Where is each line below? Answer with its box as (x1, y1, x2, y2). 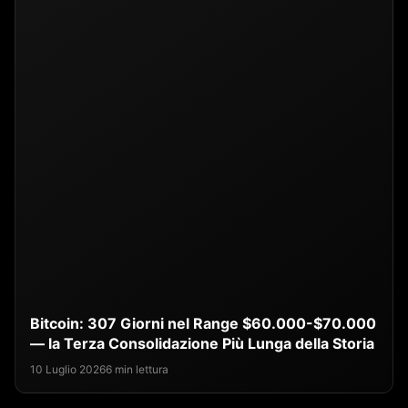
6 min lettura (106, 362, 168, 377)
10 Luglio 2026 (30, 362, 106, 377)
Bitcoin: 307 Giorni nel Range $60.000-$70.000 (30, 314, 376, 333)
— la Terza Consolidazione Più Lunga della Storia (30, 334, 374, 353)
